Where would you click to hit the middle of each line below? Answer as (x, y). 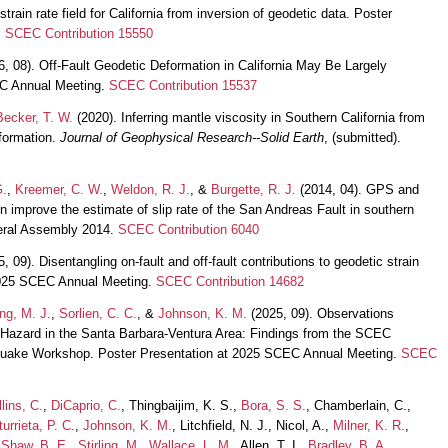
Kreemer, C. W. (59, 189)
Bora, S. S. (273, 405)
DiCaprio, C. (86, 405)
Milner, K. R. (369, 425)
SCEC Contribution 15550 (79, 33)
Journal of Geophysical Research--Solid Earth (192, 137)
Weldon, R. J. (150, 189)
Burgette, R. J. (253, 189)
